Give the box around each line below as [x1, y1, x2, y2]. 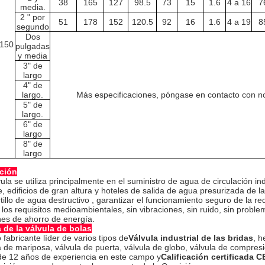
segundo [16, 22, 49, 31]
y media [18, 51, 47, 60]
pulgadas [15, 41, 50, 51]
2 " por [20, 12, 45, 22]
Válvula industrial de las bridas [128, 233, 253, 243]
